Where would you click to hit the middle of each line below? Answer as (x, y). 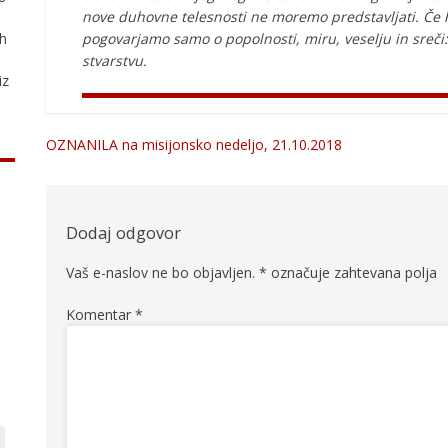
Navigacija (97, 166)
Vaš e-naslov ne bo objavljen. (160, 272)
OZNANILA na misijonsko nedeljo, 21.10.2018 (194, 144)
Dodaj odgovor (123, 233)
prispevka (94, 197)
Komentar (100, 314)
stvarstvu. (114, 60)
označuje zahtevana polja (352, 272)
